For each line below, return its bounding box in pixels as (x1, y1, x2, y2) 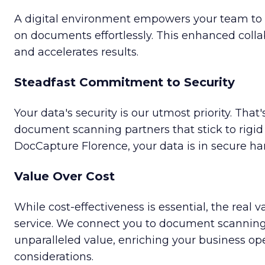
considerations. (14, 250, 93, 264)
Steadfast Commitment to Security (14, 75, 235, 90)
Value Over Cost (14, 169, 115, 184)
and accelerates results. (14, 46, 138, 59)
